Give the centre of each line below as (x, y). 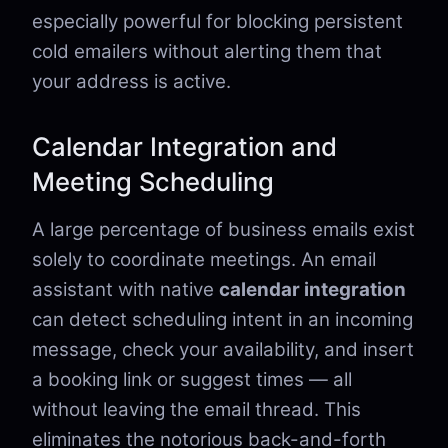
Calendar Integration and (184, 146)
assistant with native (125, 289)
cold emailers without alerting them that (207, 51)
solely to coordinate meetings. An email (204, 259)
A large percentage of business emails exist (223, 229)
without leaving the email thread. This (196, 409)
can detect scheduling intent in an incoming (222, 319)
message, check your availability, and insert (223, 349)
